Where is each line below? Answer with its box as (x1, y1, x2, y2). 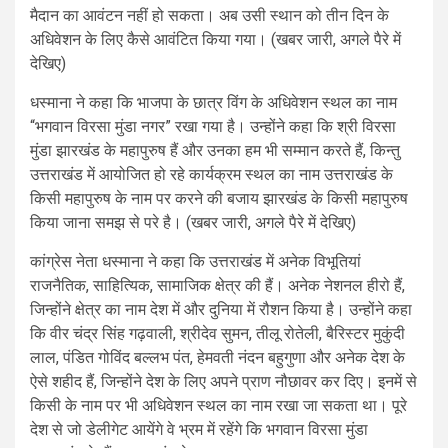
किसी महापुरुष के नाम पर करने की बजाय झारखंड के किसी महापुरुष (30, 189, 408, 209)
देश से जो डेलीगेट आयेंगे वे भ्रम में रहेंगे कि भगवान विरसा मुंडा (30, 420, 368, 440)
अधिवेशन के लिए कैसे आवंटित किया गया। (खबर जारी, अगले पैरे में (30, 30, 401, 50)
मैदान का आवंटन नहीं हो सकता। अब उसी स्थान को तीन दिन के (30, 6, 389, 26)
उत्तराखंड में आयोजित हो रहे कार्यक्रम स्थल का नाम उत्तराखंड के (30, 165, 393, 185)
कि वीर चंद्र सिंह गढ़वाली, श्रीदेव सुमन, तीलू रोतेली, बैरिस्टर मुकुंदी (30, 324, 405, 344)
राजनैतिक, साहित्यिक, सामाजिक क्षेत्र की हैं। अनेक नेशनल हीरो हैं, (30, 276, 405, 296)
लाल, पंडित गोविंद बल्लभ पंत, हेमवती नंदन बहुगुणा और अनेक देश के (30, 348, 405, 368)
